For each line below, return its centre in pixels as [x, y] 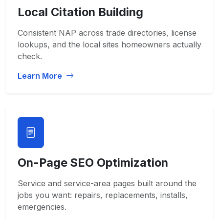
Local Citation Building [80, 12]
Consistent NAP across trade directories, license [107, 33]
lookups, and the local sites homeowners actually [109, 44]
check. [30, 56]
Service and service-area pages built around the [107, 183]
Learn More [41, 76]
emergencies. [42, 207]
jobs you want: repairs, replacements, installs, [103, 195]
